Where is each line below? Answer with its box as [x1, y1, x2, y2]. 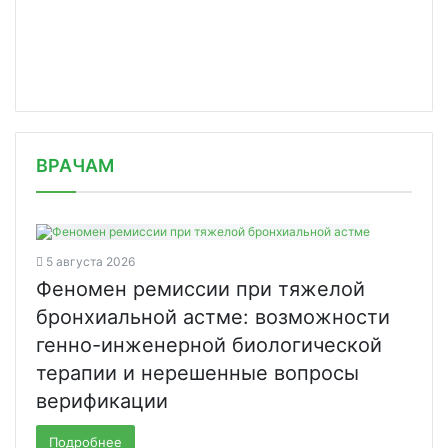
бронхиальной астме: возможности [36, 304, 390, 329]
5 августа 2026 [46, 253, 135, 269]
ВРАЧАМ [36, 154, 114, 176]
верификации [36, 388, 168, 413]
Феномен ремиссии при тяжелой [36, 276, 365, 301]
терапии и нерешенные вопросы [36, 360, 359, 385]
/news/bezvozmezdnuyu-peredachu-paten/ [15, 134, 343, 155]
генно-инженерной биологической [36, 332, 382, 357]
